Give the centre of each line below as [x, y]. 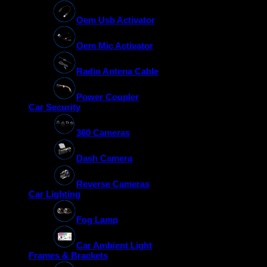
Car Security [55, 107]
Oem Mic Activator [115, 46]
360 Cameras [103, 133]
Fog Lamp [97, 220]
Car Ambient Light [114, 246]
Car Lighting [55, 194]
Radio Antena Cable [117, 72]
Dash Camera [104, 159]
